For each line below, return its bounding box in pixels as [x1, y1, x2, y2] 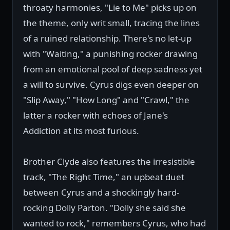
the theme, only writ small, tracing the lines [23, 17, 200, 29]
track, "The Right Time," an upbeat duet [23, 171, 184, 183]
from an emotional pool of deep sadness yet [23, 63, 202, 75]
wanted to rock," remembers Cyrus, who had [23, 217, 206, 229]
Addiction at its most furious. [23, 125, 139, 137]
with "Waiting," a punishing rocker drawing [23, 48, 198, 60]
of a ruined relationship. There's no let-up [23, 32, 191, 44]
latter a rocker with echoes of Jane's [23, 109, 168, 121]
